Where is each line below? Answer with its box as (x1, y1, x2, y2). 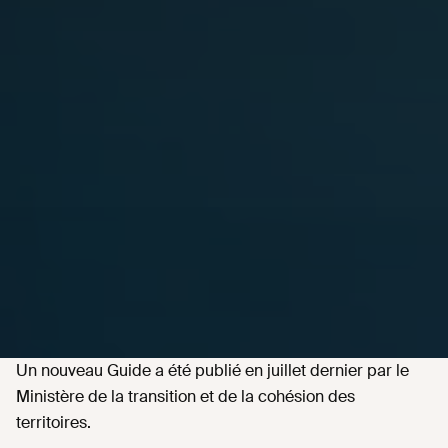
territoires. (16, 412, 91, 434)
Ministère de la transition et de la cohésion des (16, 386, 355, 408)
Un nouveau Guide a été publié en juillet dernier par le (16, 360, 409, 382)
